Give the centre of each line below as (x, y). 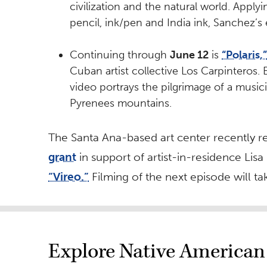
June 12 (189, 55)
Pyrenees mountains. (121, 103)
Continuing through (120, 55)
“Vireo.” (69, 177)
